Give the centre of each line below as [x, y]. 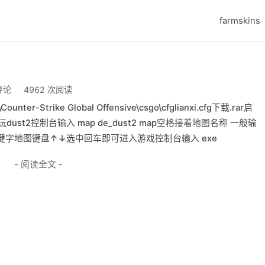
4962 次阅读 [48, 90]
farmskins [240, 21]
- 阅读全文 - [38, 164]
